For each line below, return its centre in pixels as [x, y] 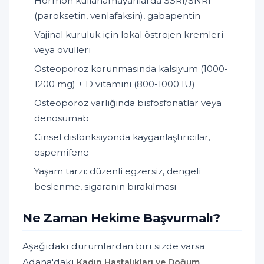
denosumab [62, 118]
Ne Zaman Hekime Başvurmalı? [121, 217]
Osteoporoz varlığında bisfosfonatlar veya [128, 103]
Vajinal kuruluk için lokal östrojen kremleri [129, 34]
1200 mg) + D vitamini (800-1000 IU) [115, 84]
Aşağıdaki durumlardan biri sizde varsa [113, 246]
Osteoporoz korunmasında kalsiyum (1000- [131, 68]
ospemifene [62, 152]
